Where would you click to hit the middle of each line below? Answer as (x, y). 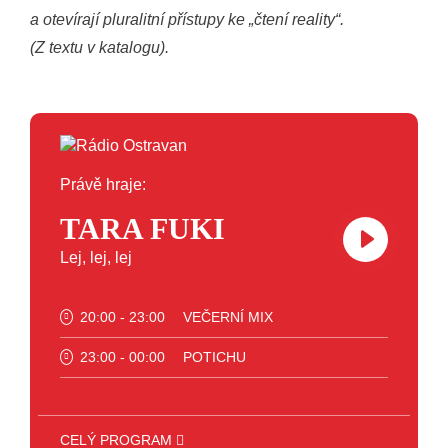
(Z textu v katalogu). (99, 47)
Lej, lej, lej (96, 257)
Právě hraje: (103, 184)
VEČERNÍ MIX (228, 316)
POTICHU (214, 356)
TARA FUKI (142, 228)
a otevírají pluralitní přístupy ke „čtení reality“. (187, 19)
